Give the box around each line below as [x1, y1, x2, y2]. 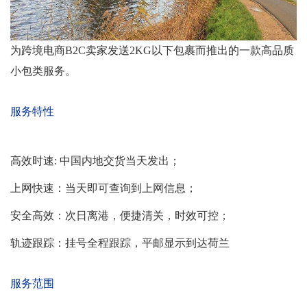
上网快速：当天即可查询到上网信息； [10, 182, 197, 194]
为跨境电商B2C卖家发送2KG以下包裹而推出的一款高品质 [10, 45, 294, 56]
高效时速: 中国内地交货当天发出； [10, 155, 180, 167]
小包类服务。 [10, 65, 76, 77]
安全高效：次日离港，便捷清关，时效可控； [10, 210, 230, 221]
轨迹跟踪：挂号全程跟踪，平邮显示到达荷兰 [10, 237, 230, 249]
